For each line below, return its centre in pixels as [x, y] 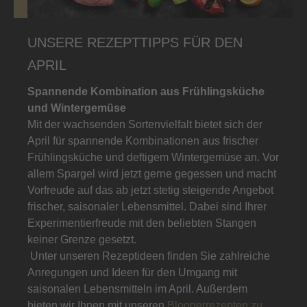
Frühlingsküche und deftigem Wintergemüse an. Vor [153, 158]
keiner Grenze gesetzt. [83, 240]
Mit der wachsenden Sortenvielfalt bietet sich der [145, 125]
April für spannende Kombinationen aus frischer [143, 141]
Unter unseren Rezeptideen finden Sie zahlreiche [149, 256]
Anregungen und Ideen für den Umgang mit [132, 273]
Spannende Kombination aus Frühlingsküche [146, 92]
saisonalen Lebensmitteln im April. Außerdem [137, 289]
